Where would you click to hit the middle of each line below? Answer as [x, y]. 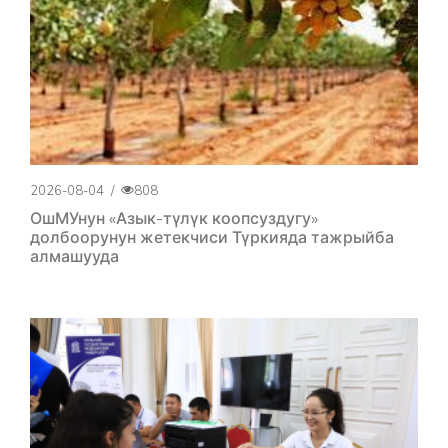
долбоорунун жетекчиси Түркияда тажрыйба [212, 236]
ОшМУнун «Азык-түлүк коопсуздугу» [174, 217]
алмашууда [74, 255]
